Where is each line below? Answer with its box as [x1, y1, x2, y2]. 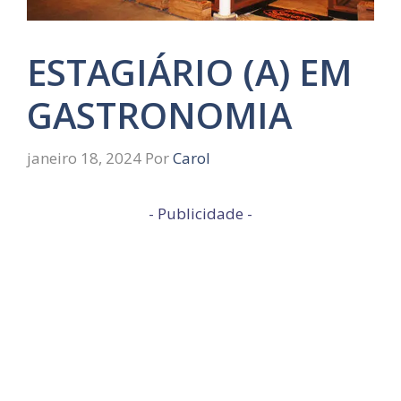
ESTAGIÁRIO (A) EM [27, 47, 352, 98]
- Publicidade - [149, 202, 252, 224]
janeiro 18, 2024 [27, 147, 141, 168]
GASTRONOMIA [27, 90, 292, 141]
